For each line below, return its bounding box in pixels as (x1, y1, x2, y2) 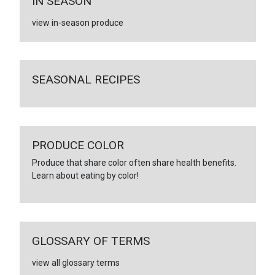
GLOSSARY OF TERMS (31, 233, 150, 248)
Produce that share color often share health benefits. (31, 157, 236, 168)
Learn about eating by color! (31, 170, 139, 180)
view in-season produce (31, 17, 123, 28)
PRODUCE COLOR (31, 137, 124, 152)
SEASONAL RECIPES (31, 72, 140, 87)
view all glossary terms (31, 257, 120, 268)
